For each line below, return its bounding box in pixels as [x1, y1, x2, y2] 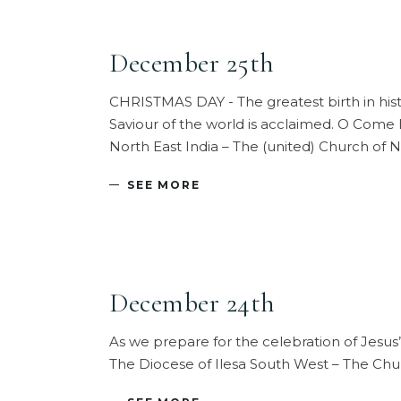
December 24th [109, 286, 276, 320]
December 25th [109, 46, 275, 80]
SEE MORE [127, 177, 200, 192]
